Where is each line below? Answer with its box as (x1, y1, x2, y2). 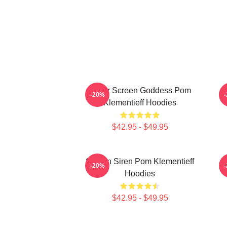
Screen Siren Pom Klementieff (86, 157, 194, 166)
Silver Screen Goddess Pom (89, 86, 191, 95)
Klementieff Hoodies (103, 98, 176, 107)
